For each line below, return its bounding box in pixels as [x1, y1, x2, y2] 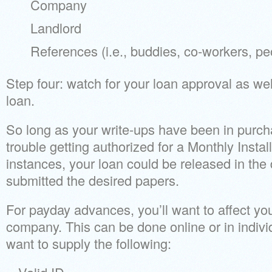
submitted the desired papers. [6, 171, 179, 189]
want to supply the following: [6, 234, 171, 253]
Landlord [30, 18, 81, 37]
